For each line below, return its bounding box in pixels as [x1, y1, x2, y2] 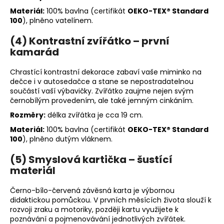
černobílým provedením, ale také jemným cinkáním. [10, 95, 193, 105]
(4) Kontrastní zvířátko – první [10, 33, 169, 48]
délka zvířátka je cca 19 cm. [45, 109, 143, 120]
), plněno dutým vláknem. [22, 133, 114, 144]
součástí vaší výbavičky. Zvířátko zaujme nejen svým [10, 85, 193, 96]
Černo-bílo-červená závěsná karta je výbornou [10, 185, 174, 195]
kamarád [10, 44, 59, 59]
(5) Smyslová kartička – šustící [10, 152, 172, 166]
